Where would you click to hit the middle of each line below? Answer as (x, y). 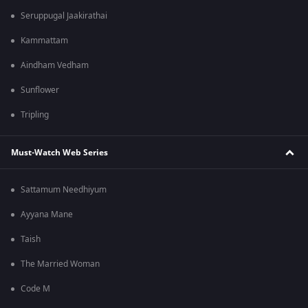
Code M (35, 289)
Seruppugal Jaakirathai (64, 16)
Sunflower (40, 90)
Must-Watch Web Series (59, 152)
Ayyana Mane (47, 215)
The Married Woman (60, 264)
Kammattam (44, 41)
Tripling (35, 115)
